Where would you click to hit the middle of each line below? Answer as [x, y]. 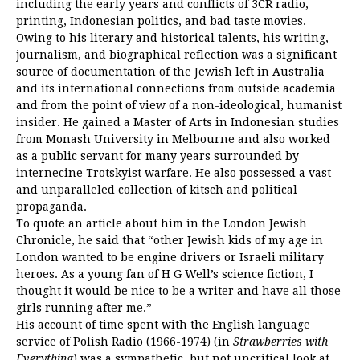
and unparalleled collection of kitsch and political [157, 189]
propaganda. [51, 206]
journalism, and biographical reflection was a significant [176, 54]
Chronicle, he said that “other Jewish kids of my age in [170, 240]
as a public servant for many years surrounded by [157, 155]
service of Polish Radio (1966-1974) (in [125, 341]
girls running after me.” [84, 307]
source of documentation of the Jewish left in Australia [170, 71]
